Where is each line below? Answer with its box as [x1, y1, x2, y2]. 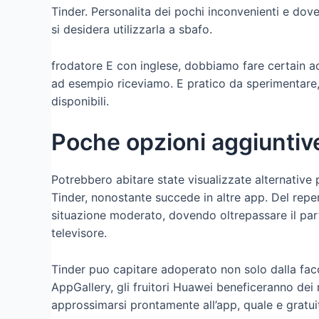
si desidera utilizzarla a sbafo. [51, 22, 212, 37]
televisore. [51, 226, 107, 241]
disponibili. [51, 93, 109, 108]
